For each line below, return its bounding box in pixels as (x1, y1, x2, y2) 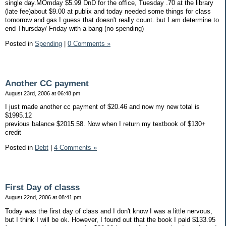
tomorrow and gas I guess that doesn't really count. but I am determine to (5, 16, 219, 24)
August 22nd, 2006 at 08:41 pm (5, 194, 81, 200)
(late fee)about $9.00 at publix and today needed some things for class (5, 8, 211, 15)
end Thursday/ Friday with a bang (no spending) (5, 25, 144, 32)
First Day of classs (5, 182, 80, 192)
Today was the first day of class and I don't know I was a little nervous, (5, 207, 212, 215)
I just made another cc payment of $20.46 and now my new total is (5, 103, 200, 111)
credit (5, 129, 21, 137)
